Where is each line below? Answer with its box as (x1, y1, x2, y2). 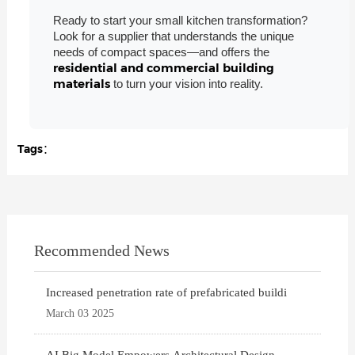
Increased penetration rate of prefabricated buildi (46, 286, 288, 300)
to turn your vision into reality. (113, 77, 263, 91)
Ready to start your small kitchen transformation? (52, 13, 307, 28)
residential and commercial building (52, 60, 274, 76)
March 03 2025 (46, 307, 115, 320)
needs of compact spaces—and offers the (52, 45, 269, 59)
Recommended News (34, 242, 170, 260)
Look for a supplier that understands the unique (52, 29, 294, 44)
